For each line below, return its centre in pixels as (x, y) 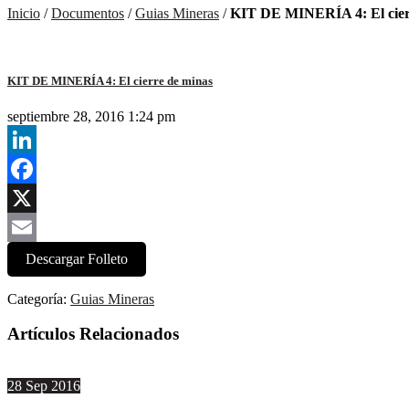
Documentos (88, 14)
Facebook (36, 197)
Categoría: (39, 299)
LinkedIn (34, 168)
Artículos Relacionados (93, 334)
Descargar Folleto (77, 258)
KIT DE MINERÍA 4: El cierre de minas (110, 80)
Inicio (24, 14)
